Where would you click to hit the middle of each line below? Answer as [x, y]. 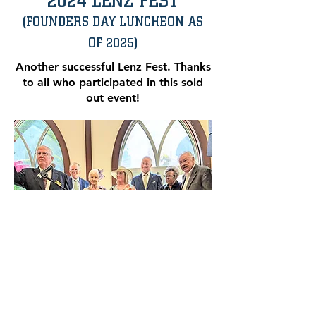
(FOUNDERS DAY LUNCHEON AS [113, 22]
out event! [113, 98]
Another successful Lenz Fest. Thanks [113, 67]
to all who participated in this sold [113, 82]
